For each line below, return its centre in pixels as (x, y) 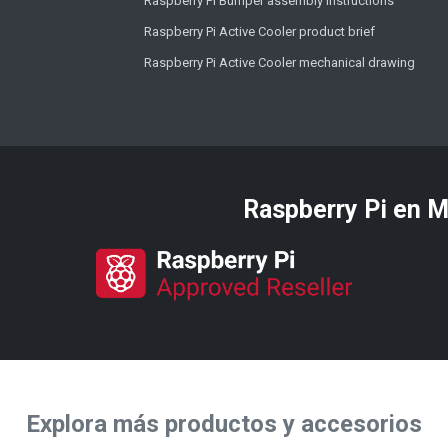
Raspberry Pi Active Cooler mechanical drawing (279, 62)
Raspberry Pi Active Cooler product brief (259, 31)
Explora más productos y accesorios (224, 424)
